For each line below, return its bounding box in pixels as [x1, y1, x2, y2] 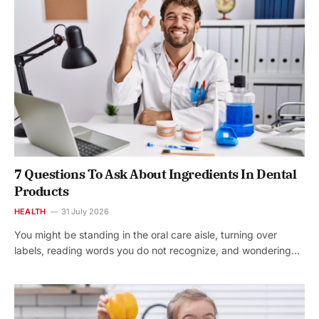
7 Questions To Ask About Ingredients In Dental [14, 166, 297, 183]
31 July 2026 [61, 206, 110, 217]
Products [14, 183, 69, 200]
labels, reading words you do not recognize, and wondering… [14, 244, 300, 257]
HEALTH [14, 206, 46, 217]
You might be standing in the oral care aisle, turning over [14, 229, 277, 241]
